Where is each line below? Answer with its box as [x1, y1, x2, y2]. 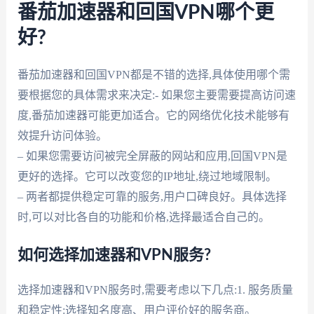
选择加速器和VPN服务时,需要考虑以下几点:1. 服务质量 [17, 284, 293, 296]
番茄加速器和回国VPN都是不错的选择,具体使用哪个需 [17, 68, 290, 81]
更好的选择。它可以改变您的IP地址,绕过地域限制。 [17, 170, 277, 182]
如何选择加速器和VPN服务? [17, 247, 211, 264]
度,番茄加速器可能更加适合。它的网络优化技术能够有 [17, 109, 289, 121]
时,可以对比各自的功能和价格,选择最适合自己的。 [17, 210, 270, 223]
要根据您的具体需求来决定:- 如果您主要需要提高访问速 [17, 88, 296, 101]
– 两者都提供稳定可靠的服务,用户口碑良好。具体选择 [17, 190, 287, 203]
